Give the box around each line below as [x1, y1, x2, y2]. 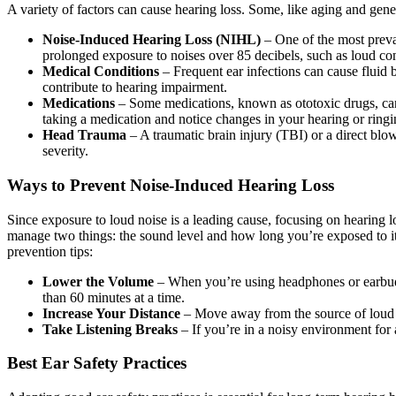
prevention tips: [7, 243, 93, 259]
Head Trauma [42, 127, 130, 143]
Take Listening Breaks [42, 321, 181, 337]
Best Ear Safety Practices [7, 354, 187, 373]
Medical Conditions [42, 64, 163, 80]
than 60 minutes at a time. [42, 289, 185, 305]
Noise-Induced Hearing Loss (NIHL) [42, 32, 264, 48]
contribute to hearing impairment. [42, 80, 227, 95]
